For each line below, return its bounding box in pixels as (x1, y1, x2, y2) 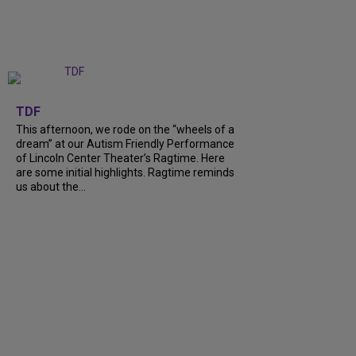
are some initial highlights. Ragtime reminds (16, 165, 234, 179)
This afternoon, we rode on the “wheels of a (16, 122, 234, 136)
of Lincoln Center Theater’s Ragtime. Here (16, 151, 225, 164)
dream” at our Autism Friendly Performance (16, 137, 234, 150)
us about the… (16, 180, 86, 193)
